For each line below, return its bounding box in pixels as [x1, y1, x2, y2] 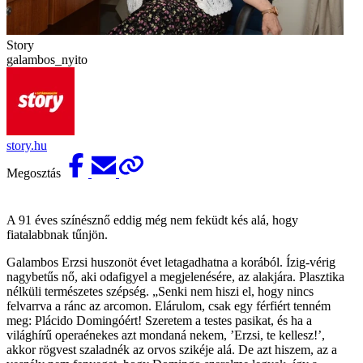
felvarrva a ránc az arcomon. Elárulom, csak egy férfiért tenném [6, 298, 331, 313]
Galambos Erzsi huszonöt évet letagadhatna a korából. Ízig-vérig [6, 254, 335, 269]
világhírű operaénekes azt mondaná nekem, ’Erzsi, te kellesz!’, [6, 327, 325, 342]
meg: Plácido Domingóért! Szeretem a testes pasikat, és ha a [6, 313, 312, 327]
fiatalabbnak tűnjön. [6, 227, 108, 241]
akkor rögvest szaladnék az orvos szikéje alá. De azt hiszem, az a [6, 342, 337, 357]
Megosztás [6, 165, 64, 180]
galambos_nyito [6, 52, 88, 66]
